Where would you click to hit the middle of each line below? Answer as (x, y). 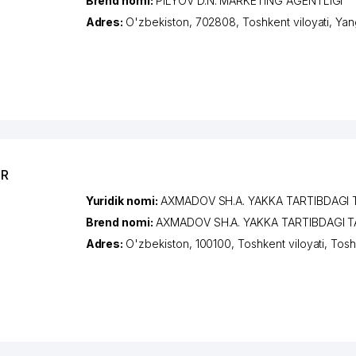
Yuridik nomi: (123, 200)
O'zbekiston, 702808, (184, 21)
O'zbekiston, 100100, (182, 243)
